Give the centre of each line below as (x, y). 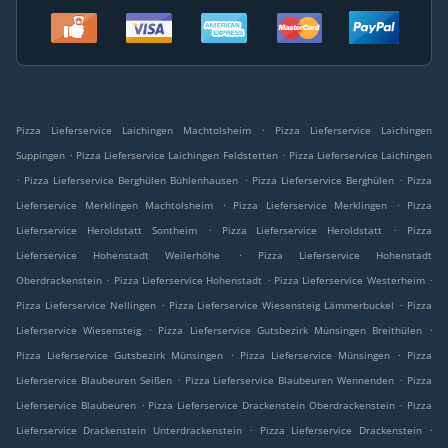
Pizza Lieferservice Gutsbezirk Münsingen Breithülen (290, 330)
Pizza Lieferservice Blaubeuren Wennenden (289, 380)
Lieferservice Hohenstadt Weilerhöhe (118, 255)
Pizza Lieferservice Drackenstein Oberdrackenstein (271, 405)
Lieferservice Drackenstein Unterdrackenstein (129, 430)
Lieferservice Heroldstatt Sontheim (106, 230)
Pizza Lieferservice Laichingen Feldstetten (177, 155)
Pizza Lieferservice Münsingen (315, 355)
